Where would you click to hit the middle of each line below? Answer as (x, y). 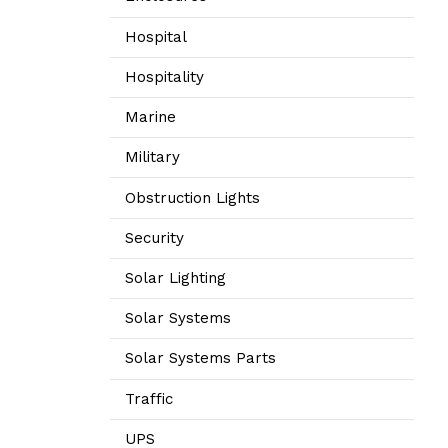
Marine (151, 117)
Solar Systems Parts (201, 358)
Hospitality (165, 76)
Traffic (149, 398)
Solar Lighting (176, 277)
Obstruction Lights (193, 197)
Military (153, 157)
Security (155, 237)
